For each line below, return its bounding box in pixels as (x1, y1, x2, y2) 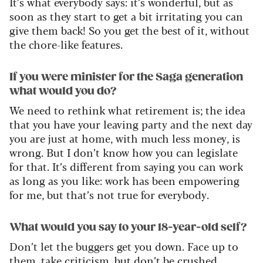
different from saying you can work (67, 158, 243, 174)
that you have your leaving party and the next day (9, 116, 252, 131)
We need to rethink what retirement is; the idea (9, 102, 245, 117)
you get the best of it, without (101, 22, 249, 38)
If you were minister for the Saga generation (9, 70, 243, 83)
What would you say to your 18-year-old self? (9, 220, 247, 234)
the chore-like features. (9, 36, 123, 52)
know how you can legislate (100, 144, 238, 160)
